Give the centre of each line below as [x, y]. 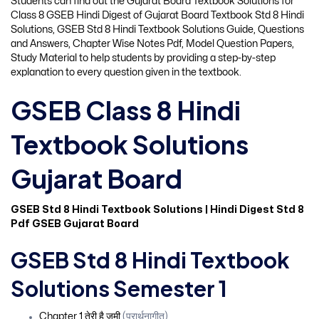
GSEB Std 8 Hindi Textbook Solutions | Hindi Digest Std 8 [157, 210]
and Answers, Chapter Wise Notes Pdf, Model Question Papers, [152, 43]
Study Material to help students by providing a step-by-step [143, 58]
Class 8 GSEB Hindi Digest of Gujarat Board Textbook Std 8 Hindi [157, 15]
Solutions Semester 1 [119, 288]
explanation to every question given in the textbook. [126, 72]
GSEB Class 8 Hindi [126, 110]
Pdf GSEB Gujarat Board [75, 224]
